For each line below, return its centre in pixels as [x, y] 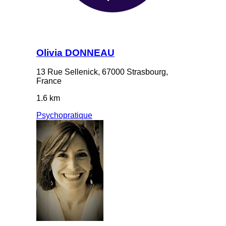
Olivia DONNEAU [75, 52]
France [49, 81]
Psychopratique [64, 116]
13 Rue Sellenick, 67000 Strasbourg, [102, 72]
